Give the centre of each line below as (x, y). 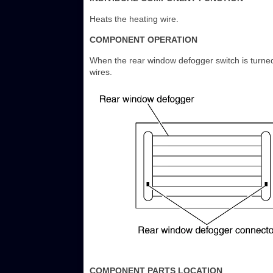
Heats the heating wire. (134, 19)
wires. (101, 72)
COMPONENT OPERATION (144, 40)
